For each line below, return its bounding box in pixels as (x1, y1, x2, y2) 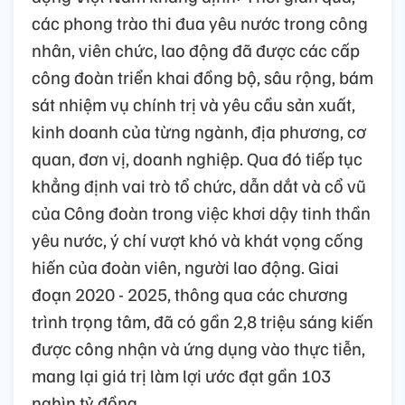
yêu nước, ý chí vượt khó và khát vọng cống (32, 227, 363, 251)
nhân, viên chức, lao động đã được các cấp (32, 37, 360, 61)
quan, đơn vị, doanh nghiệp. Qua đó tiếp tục (32, 146, 363, 170)
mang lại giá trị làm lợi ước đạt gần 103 (32, 363, 331, 387)
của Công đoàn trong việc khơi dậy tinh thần (32, 200, 371, 224)
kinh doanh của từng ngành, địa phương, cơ (32, 118, 366, 143)
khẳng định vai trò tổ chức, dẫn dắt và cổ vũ (32, 173, 366, 197)
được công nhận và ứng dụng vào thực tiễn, (32, 335, 365, 360)
